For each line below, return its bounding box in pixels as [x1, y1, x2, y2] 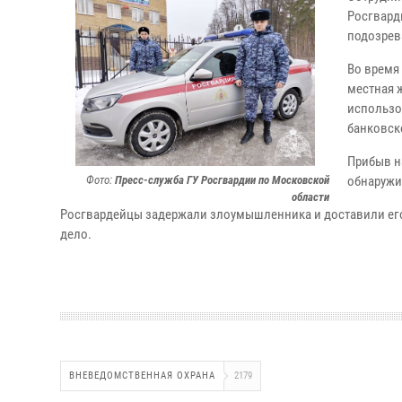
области [292, 190, 329, 204]
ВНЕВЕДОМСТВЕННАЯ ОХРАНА [69, 370, 215, 381]
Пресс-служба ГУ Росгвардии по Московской [115, 173, 329, 187]
